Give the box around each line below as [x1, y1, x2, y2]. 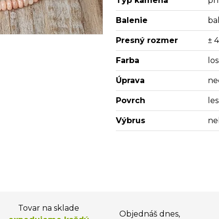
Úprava [115, 76, 145, 85]
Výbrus [115, 116, 145, 125]
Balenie [115, 16, 148, 25]
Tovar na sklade [18, 203, 79, 213]
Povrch [115, 96, 145, 105]
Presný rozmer [115, 36, 178, 45]
